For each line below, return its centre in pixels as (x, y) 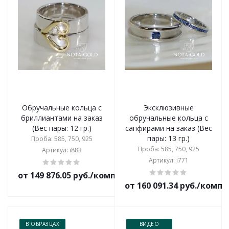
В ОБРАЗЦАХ (42, 224)
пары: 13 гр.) (168, 138)
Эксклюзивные (168, 108)
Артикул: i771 (168, 160)
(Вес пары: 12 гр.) (62, 128)
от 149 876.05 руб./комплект (77, 175)
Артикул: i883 (62, 150)
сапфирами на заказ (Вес (168, 128)
